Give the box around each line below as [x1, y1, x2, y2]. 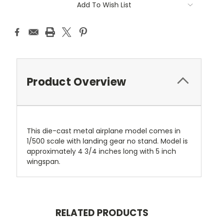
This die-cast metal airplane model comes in [27, 126, 181, 136]
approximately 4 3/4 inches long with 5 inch [27, 146, 176, 157]
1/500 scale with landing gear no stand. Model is [27, 136, 188, 146]
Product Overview [27, 74, 126, 90]
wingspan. [27, 157, 60, 167]
